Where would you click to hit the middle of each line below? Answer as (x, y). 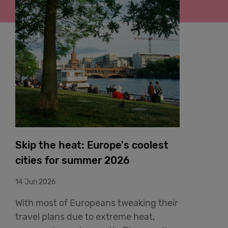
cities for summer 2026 (73, 160)
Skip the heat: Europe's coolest (92, 145)
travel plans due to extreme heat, (85, 217)
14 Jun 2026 (35, 182)
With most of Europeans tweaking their (97, 203)
